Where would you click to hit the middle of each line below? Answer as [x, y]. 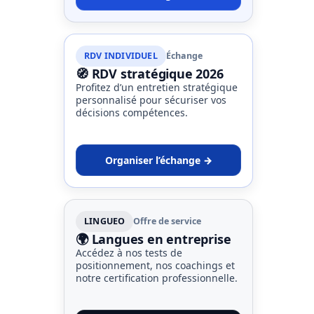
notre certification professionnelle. [157, 278]
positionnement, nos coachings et [155, 266]
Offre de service [168, 221]
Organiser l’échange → [158, 161]
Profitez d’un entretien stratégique [157, 88]
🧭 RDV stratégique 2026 [150, 74]
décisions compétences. [132, 113]
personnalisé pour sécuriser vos [151, 100]
